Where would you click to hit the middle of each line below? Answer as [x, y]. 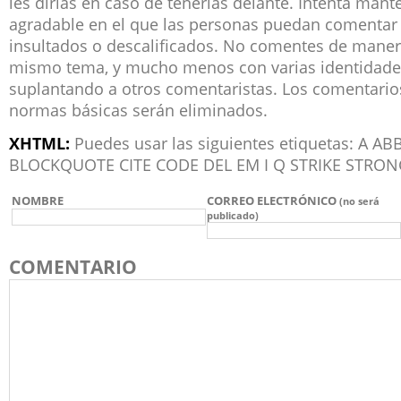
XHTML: [39, 143]
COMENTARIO [73, 266]
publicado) [233, 215]
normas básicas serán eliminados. [138, 110]
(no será [360, 201]
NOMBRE [38, 200]
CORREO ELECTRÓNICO [273, 200]
